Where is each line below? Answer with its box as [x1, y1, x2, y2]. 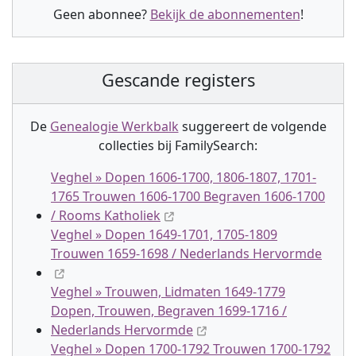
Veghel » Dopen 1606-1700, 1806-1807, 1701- [51, 168, 316, 186]
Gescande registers [101, 68, 255, 91]
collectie [99, 137, 148, 154]
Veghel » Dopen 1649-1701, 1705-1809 [51, 226, 277, 243]
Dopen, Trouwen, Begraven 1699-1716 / [51, 302, 287, 319]
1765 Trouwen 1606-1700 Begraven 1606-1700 [51, 188, 325, 205]
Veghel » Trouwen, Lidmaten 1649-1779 [51, 283, 285, 300]
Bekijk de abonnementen [149, 6, 300, 23]
